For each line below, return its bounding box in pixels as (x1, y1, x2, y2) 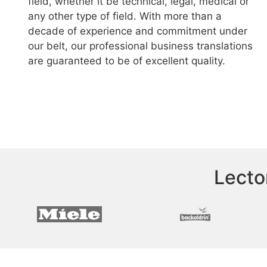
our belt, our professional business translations (28, 40, 253, 52)
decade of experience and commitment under (28, 25, 247, 37)
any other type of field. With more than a (28, 10, 222, 22)
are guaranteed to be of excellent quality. (28, 55, 225, 67)
